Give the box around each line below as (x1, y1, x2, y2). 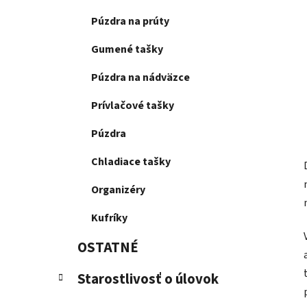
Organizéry (91, 182, 145, 198)
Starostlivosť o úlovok (77, 269, 219, 290)
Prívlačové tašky (91, 98, 174, 114)
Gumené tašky (91, 42, 163, 58)
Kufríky (91, 210, 127, 226)
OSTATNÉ (77, 238, 138, 258)
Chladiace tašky (91, 154, 171, 170)
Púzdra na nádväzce (91, 70, 190, 86)
